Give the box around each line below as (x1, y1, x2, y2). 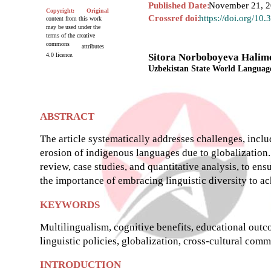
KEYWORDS (40, 198, 100, 211)
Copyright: (46, 7, 74, 14)
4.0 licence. (46, 51, 74, 58)
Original (87, 7, 109, 14)
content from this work (46, 15, 102, 22)
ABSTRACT (40, 110, 94, 122)
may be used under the (46, 23, 100, 30)
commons (46, 40, 70, 47)
